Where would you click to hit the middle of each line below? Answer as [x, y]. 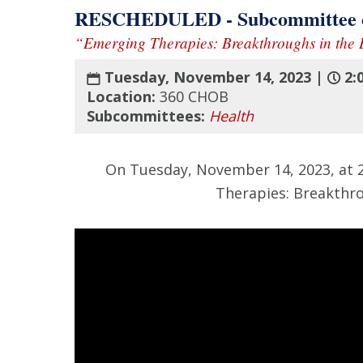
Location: [123, 96]
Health [231, 115]
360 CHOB [194, 96]
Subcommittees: [146, 115]
